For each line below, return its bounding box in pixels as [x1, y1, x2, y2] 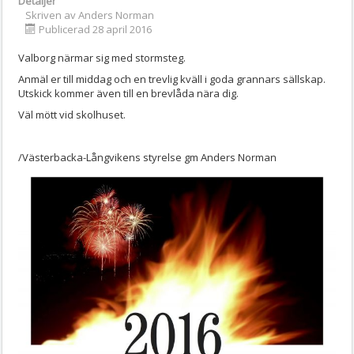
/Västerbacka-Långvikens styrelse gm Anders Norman [18, 150, 277, 165]
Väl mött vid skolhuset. [18, 107, 128, 122]
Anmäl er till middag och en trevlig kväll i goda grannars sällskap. [18, 72, 326, 87]
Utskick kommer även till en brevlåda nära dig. [18, 86, 239, 101]
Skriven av [25, 8, 78, 23]
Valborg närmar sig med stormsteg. [18, 51, 186, 66]
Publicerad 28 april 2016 [39, 22, 152, 37]
